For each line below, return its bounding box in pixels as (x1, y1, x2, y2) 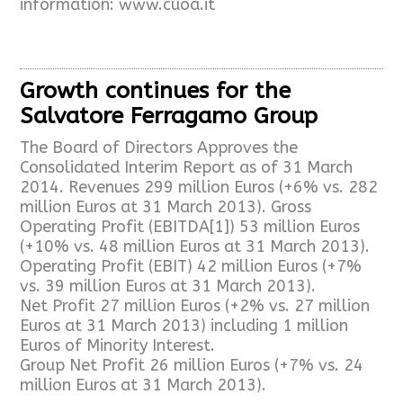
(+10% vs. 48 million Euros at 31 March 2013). (20, 236, 371, 256)
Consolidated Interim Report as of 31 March (20, 157, 354, 177)
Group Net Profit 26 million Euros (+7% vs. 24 (20, 354, 364, 375)
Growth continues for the (20, 76, 291, 104)
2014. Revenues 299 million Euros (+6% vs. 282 (20, 176, 379, 197)
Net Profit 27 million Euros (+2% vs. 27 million (20, 295, 371, 316)
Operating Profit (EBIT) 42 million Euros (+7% (20, 255, 363, 276)
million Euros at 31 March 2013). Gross (20, 196, 312, 217)
